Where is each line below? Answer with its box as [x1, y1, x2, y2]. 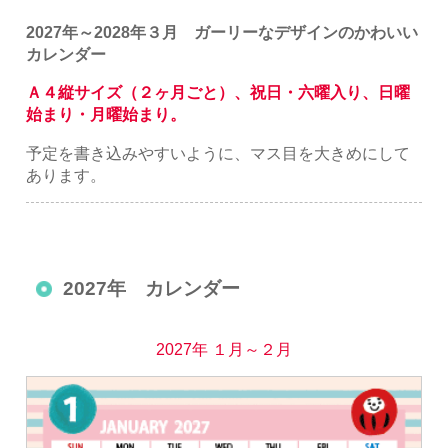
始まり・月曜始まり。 [26, 105, 187, 124]
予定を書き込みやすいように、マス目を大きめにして [26, 143, 411, 162]
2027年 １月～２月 [156, 340, 292, 359]
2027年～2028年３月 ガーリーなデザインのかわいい [26, 23, 419, 42]
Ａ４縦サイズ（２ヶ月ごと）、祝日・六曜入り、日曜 [26, 83, 411, 102]
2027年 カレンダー [63, 278, 241, 300]
